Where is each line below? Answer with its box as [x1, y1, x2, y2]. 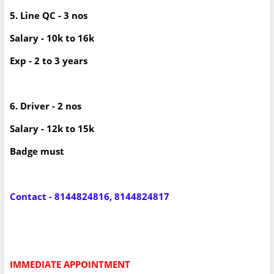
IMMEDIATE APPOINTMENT [10, 258, 133, 271]
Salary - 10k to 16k [10, 32, 94, 45]
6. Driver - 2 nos [10, 100, 84, 113]
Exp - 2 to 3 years [10, 54, 87, 67]
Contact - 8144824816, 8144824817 [10, 190, 169, 203]
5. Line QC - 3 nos [10, 9, 90, 22]
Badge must [10, 145, 64, 158]
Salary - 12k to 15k [10, 122, 94, 135]
